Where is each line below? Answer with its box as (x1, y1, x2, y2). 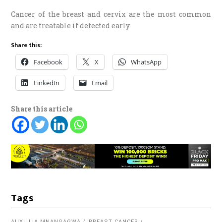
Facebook (34, 57, 63, 66)
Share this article (11, 104, 73, 113)
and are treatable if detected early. (11, 20, 131, 30)
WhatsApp (131, 57, 162, 66)
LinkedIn (34, 78, 60, 87)
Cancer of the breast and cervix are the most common (11, 9, 211, 19)
